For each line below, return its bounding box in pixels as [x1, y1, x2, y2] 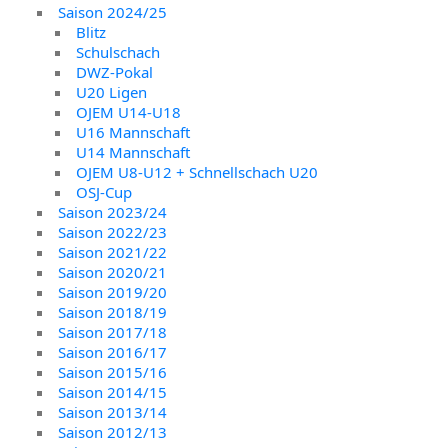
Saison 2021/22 [58, 241, 168, 262]
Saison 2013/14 [58, 401, 168, 422]
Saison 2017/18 [58, 321, 168, 342]
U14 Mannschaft [76, 141, 191, 162]
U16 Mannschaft [76, 121, 191, 142]
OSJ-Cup [76, 181, 133, 202]
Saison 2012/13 [58, 421, 168, 442]
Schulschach [76, 41, 161, 62]
